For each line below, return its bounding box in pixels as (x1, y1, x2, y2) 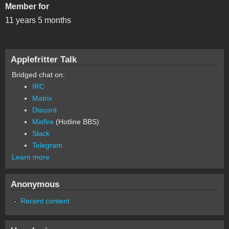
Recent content (20, 197, 70, 205)
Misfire (32, 118, 54, 126)
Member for (5, 2, 49, 11)
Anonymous (11, 179, 59, 190)
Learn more (12, 153, 50, 162)
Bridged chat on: (12, 71, 65, 79)
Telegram (32, 141, 62, 150)
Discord (32, 106, 57, 114)
